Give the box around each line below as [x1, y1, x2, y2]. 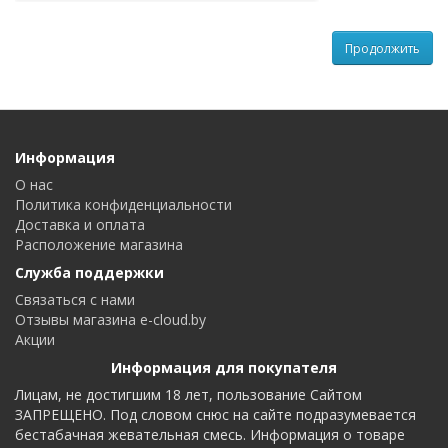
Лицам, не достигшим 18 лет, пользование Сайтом [15, 385, 362, 404]
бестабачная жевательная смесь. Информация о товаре [15, 425, 405, 444]
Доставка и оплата [15, 215, 145, 234]
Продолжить [345, 39, 420, 57]
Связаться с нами [15, 290, 135, 309]
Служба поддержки [15, 263, 164, 282]
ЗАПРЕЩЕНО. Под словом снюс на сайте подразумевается [15, 405, 416, 424]
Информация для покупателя [111, 358, 337, 377]
